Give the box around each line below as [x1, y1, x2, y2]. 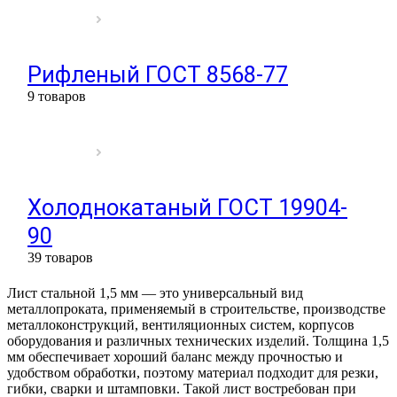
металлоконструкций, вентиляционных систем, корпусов [7, 316, 354, 332]
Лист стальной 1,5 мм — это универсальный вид [7, 284, 303, 300]
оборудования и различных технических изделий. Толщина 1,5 [7, 332, 389, 348]
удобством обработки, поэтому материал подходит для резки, [7, 364, 378, 380]
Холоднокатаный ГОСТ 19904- [27, 193, 347, 221]
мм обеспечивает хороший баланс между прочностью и [7, 348, 343, 364]
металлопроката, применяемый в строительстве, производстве [7, 300, 385, 316]
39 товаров [27, 249, 93, 265]
